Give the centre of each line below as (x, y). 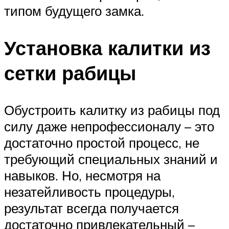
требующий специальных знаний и (111, 159)
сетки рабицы (70, 73)
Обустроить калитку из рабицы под (112, 110)
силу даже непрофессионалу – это (109, 126)
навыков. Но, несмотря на (82, 175)
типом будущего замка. (74, 10)
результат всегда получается (91, 208)
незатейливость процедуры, (89, 191)
